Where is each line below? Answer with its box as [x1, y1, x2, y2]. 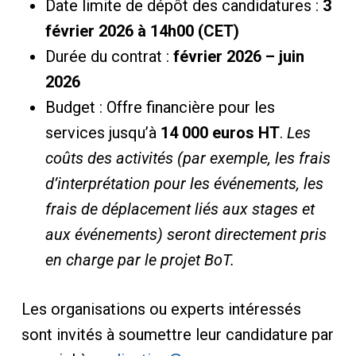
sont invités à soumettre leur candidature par [21, 325, 334, 344]
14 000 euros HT [160, 123, 280, 142]
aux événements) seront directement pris [44, 225, 327, 244]
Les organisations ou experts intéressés [21, 300, 301, 319]
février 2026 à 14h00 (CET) [44, 21, 239, 41]
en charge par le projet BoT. [44, 250, 234, 269]
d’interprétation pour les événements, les [44, 174, 323, 193]
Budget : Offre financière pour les [44, 98, 275, 117]
